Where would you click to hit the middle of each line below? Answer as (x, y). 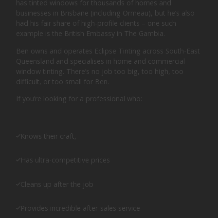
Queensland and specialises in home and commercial (101, 61)
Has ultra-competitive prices (65, 160)
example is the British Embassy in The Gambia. (91, 34)
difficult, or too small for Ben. (63, 81)
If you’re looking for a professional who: (79, 98)
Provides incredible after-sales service (81, 208)
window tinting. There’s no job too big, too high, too (100, 71)
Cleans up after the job (57, 184)
